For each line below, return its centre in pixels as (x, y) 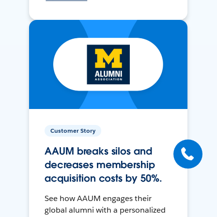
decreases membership (100, 165)
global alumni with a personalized (105, 210)
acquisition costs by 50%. (103, 178)
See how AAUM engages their (98, 199)
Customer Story (73, 131)
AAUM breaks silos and (98, 151)
